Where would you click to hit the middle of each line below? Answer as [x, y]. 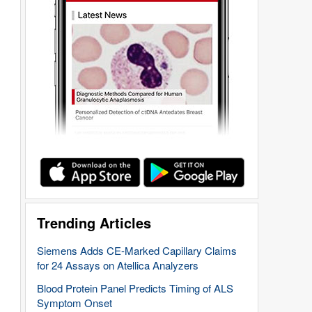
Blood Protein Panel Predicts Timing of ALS [135, 288]
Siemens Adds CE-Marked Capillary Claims [137, 250]
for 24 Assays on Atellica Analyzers [118, 265]
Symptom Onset [75, 303]
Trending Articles [94, 223]
